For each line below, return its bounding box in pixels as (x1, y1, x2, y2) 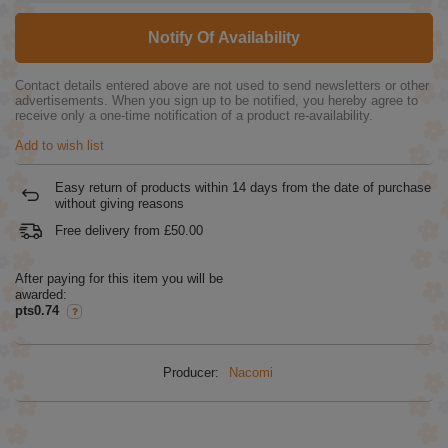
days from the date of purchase (246, 179, 431, 195)
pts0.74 (15, 303, 59, 319)
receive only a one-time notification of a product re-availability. (15, 107, 373, 123)
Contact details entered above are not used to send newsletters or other (15, 77, 429, 93)
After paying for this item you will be (15, 270, 223, 286)
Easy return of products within (55, 179, 232, 195)
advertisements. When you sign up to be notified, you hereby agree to (15, 92, 418, 108)
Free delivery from (55, 223, 164, 239)
